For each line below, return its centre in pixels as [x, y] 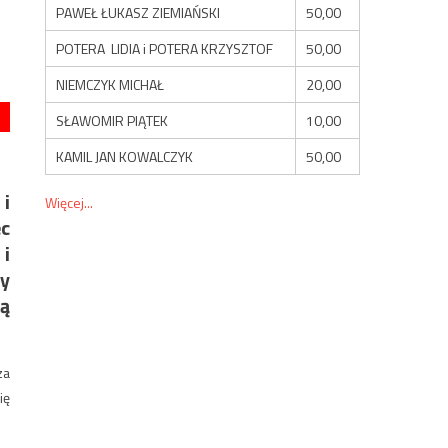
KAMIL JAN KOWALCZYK [125, 156]
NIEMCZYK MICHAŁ [110, 84]
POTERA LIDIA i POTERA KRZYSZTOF [165, 48]
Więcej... [69, 202]
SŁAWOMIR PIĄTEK [112, 120]
